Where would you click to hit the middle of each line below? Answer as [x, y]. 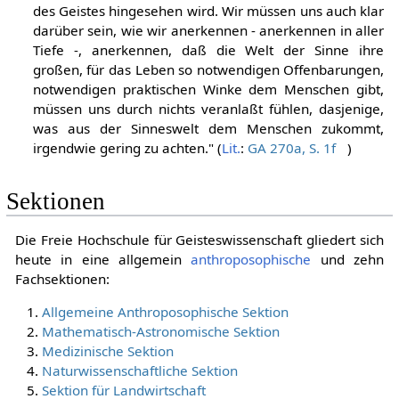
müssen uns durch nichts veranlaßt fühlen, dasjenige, [208, 108]
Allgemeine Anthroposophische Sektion [165, 312]
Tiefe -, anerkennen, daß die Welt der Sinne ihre [208, 49]
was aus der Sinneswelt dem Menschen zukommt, [208, 128]
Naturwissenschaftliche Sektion [139, 371]
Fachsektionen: [62, 279]
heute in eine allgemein [103, 260]
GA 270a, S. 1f [291, 147]
